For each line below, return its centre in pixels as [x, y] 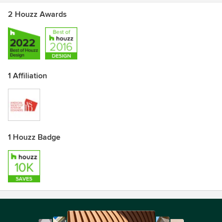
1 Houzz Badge [34, 137]
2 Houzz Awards [37, 14]
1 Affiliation [28, 76]
